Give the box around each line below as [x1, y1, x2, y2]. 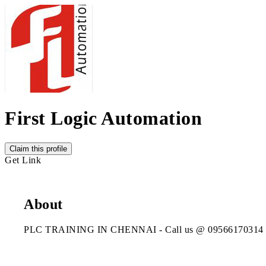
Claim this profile [9, 144, 67, 153]
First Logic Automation [5, 107, 202, 129]
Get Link [5, 154, 41, 165]
